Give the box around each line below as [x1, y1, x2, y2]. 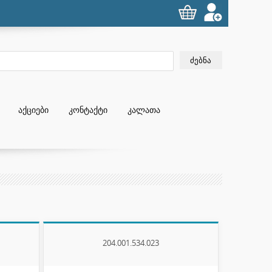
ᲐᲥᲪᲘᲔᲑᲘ [18, 104, 49, 115]
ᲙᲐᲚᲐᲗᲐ [127, 104, 160, 115]
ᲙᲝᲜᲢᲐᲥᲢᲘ [69, 104, 107, 115]
